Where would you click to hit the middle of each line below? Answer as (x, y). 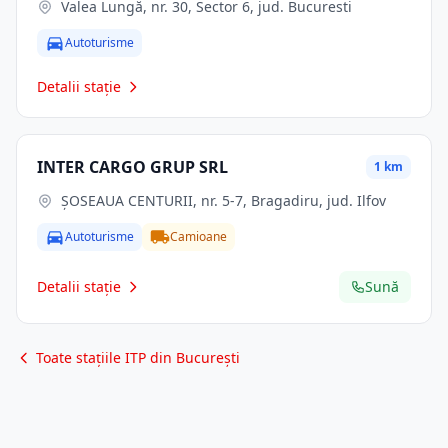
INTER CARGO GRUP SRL (132, 167)
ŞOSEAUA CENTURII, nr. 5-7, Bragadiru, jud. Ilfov (223, 200)
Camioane (198, 236)
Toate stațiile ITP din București (138, 357)
